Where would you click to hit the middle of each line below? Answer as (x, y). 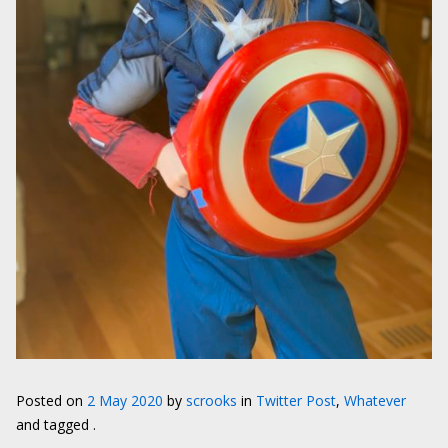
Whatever (375, 400)
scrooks (211, 400)
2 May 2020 (125, 400)
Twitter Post (296, 400)
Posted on (51, 400)
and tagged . (56, 424)
